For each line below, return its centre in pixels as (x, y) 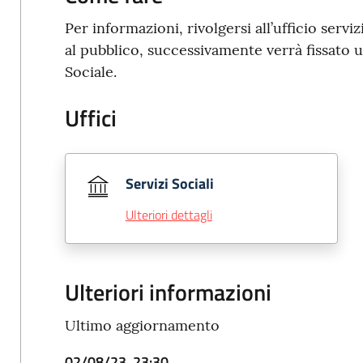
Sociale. (90, 72)
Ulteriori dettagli (169, 215)
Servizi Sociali (169, 184)
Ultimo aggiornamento (142, 325)
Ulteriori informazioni (168, 292)
